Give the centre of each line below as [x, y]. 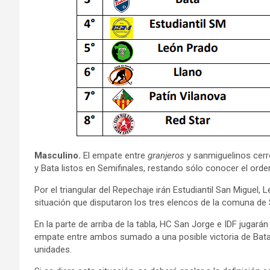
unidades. [53, 250]
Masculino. [58, 155]
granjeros [166, 155]
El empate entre [114, 155]
